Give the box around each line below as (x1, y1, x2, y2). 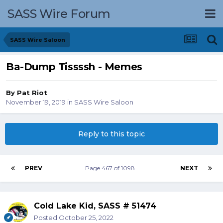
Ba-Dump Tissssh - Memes (6, 61, 142, 73)
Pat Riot (17, 89, 47, 97)
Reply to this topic (78, 129, 145, 139)
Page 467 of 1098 (85, 164, 138, 172)
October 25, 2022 (59, 214, 113, 222)
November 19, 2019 (6, 98, 66, 107)
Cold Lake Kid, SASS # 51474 (34, 201, 156, 211)
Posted (34, 214, 59, 222)
